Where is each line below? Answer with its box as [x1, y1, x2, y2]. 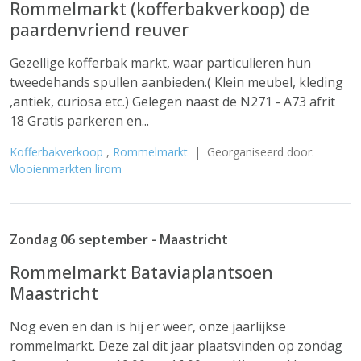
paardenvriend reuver [10, 19, 189, 41]
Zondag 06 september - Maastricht [10, 230, 228, 248]
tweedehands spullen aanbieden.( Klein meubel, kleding [10, 73, 343, 91]
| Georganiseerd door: [188, 144, 314, 160]
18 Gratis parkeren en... [10, 112, 149, 130]
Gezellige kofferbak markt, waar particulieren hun [10, 54, 311, 72]
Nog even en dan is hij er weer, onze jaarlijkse [10, 317, 286, 335]
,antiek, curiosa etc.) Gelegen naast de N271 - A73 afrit [10, 93, 335, 110]
